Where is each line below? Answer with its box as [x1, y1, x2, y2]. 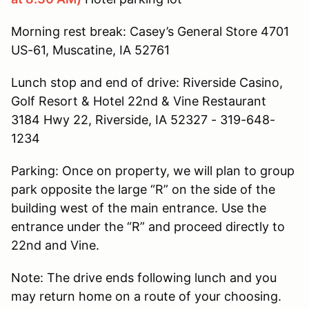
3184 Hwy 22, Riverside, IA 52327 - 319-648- [11, 112, 275, 127]
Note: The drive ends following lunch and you [11, 270, 277, 285]
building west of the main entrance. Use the [11, 200, 266, 215]
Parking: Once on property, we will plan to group [11, 163, 295, 178]
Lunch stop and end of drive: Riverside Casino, [11, 74, 283, 90]
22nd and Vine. [11, 237, 99, 252]
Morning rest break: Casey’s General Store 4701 [11, 23, 289, 39]
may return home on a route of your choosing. [11, 288, 281, 303]
